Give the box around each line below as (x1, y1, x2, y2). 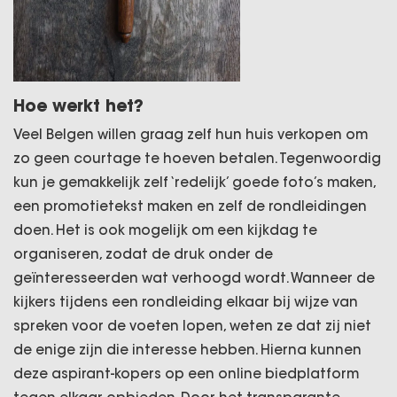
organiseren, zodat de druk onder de (13, 245, 273, 262)
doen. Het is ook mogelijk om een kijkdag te (13, 222, 317, 238)
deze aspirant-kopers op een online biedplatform (13, 365, 359, 382)
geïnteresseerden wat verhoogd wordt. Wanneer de (13, 269, 375, 286)
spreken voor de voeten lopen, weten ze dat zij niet (13, 317, 371, 334)
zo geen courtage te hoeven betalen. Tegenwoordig (13, 150, 381, 167)
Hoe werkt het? (13, 95, 144, 116)
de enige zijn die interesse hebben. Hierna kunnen (13, 341, 362, 358)
